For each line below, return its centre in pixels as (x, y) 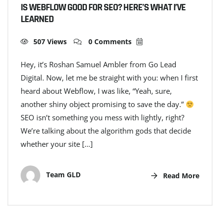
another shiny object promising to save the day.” (103, 104)
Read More (180, 175)
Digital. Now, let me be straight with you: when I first (109, 78)
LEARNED (37, 19)
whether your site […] (57, 144)
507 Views (50, 42)
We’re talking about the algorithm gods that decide (106, 131)
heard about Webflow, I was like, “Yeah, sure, (96, 91)
